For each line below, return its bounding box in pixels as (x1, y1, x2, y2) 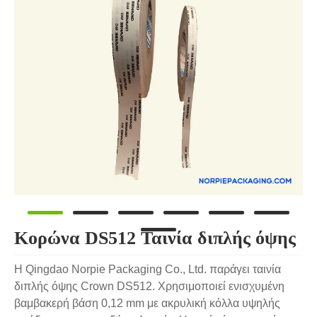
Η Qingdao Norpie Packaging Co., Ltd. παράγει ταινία (14, 263, 281, 276)
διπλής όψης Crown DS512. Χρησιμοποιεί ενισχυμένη (14, 280, 284, 293)
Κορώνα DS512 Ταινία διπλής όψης (14, 228, 296, 248)
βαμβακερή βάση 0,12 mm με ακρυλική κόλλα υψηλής (14, 297, 280, 310)
